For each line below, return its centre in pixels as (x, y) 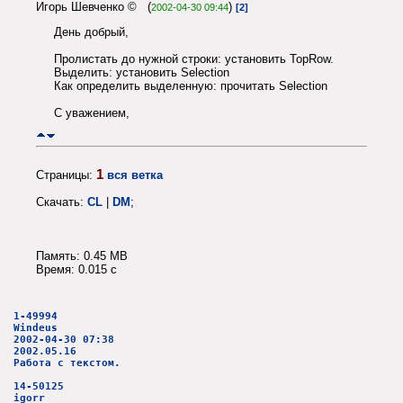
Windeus (36, 328)
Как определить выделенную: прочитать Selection (191, 86)
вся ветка (135, 175)
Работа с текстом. (67, 363)
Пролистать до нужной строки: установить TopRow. (194, 59)
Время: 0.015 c (76, 269)
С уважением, (92, 113)
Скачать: (62, 201)
